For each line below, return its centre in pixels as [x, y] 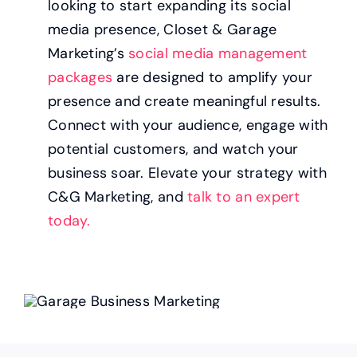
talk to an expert [244, 196]
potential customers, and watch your [173, 149]
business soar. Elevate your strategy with [187, 173]
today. [69, 220]
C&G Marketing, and [118, 196]
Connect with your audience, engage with [188, 125]
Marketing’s [88, 53]
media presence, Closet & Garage [162, 29]
